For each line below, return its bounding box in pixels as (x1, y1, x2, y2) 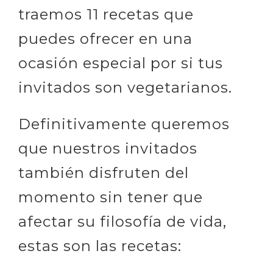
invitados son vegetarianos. (18, 78, 232, 96)
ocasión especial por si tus (18, 54, 223, 72)
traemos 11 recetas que (18, 5, 194, 23)
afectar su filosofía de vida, (18, 212, 227, 230)
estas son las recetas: (18, 236, 182, 255)
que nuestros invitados (18, 139, 197, 157)
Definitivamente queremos (18, 115, 230, 133)
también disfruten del (18, 163, 189, 182)
